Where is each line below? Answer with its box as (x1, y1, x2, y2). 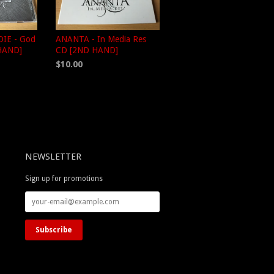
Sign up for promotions (25, 174, 103, 183)
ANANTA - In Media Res (56, 34, 146, 44)
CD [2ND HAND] (56, 45, 118, 55)
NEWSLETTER (25, 151, 81, 162)
